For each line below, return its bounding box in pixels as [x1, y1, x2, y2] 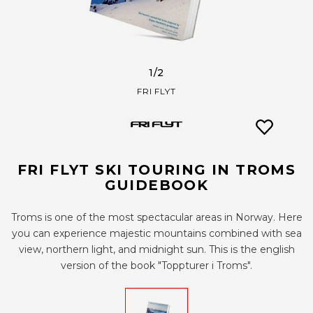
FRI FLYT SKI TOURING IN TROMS [17, 161, 296, 179]
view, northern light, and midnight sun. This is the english [18, 243, 295, 256]
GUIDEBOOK [104, 177, 209, 194]
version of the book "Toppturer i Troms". [61, 259, 252, 272]
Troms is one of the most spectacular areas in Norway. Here [10, 211, 303, 224]
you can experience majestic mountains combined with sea [11, 227, 302, 240]
